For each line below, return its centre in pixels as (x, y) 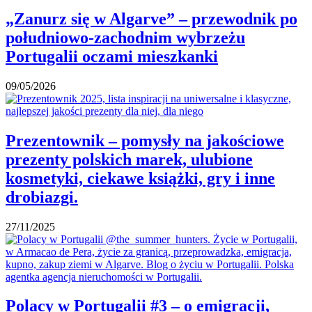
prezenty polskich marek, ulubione (129, 159)
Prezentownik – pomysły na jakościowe (145, 140)
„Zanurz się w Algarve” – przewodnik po (151, 18)
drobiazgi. (42, 197)
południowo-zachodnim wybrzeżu (125, 37)
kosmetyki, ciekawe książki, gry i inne (140, 178)
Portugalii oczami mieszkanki (112, 56)
